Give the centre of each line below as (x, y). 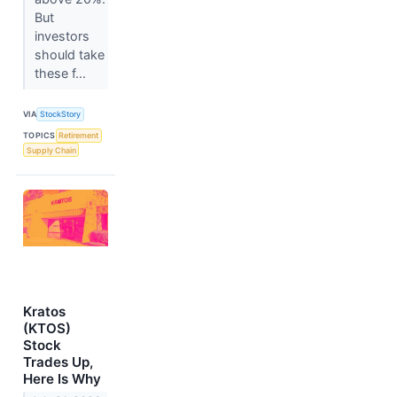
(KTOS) (47, 329)
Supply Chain (51, 150)
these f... (62, 73)
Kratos (44, 312)
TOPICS (39, 136)
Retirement (79, 136)
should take (69, 54)
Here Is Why (62, 379)
